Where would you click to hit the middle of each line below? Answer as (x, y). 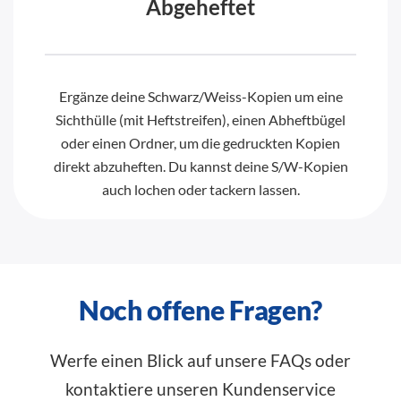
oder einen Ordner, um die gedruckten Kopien (200, 142)
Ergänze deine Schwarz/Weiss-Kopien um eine (200, 96)
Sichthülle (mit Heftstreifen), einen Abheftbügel (200, 119)
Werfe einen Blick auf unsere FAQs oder (200, 360)
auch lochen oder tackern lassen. (200, 189)
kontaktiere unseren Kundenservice (200, 388)
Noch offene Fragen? (200, 309)
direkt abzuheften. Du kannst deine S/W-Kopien (200, 166)
